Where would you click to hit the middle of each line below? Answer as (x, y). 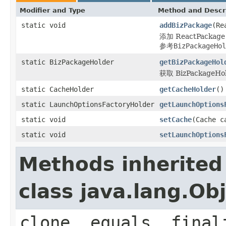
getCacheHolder (188, 89)
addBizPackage (186, 25)
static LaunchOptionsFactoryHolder (88, 104)
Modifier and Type (52, 10)
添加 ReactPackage (192, 36)
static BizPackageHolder (68, 62)
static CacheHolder (58, 89)
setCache (176, 119)
